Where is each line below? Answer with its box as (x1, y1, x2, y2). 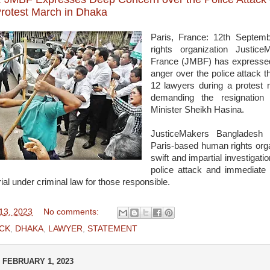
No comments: (43, 207, 101, 217)
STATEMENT (87, 224, 137, 234)
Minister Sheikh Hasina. (150, 104, 244, 115)
